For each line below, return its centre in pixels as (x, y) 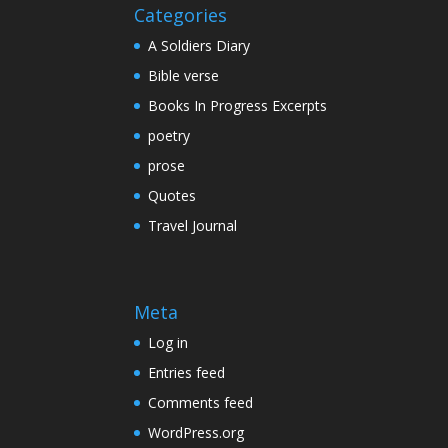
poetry (169, 136)
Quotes (172, 196)
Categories (181, 15)
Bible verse (184, 76)
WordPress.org (196, 433)
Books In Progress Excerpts (238, 106)
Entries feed (187, 373)
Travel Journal (193, 226)
